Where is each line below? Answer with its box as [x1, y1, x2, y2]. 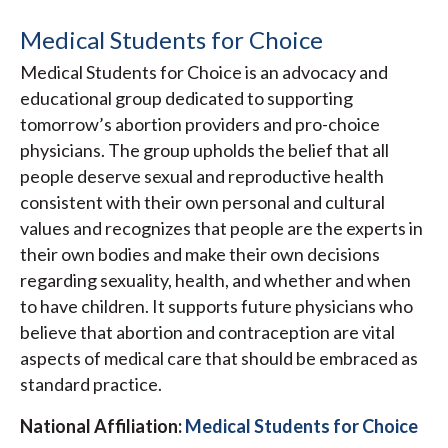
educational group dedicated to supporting [20, 86, 353, 109]
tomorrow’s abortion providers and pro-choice [20, 112, 380, 135]
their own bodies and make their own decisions [20, 242, 380, 265]
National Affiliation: [20, 414, 182, 437]
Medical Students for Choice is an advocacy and [20, 60, 388, 83]
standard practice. [20, 372, 165, 395]
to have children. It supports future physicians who [20, 294, 413, 317]
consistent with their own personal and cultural [20, 190, 385, 213]
